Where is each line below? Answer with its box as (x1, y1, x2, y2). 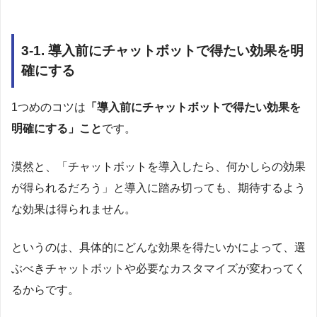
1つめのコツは (11, 100, 86, 113)
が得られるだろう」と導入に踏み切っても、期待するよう (11, 181, 306, 194)
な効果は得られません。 (11, 202, 136, 215)
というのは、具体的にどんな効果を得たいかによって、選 (11, 241, 306, 253)
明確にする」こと (11, 122, 102, 134)
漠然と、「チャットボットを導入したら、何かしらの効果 (11, 160, 306, 173)
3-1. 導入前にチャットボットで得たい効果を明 (21, 42, 304, 58)
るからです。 (11, 283, 79, 296)
